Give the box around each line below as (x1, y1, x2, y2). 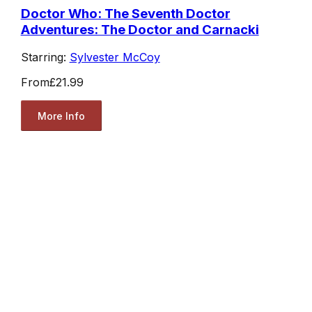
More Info (37, 109, 85, 122)
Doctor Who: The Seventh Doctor (20, 5, 231, 22)
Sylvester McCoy (69, 50, 160, 65)
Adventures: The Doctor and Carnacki (20, 21, 259, 38)
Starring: (20, 50, 70, 65)
